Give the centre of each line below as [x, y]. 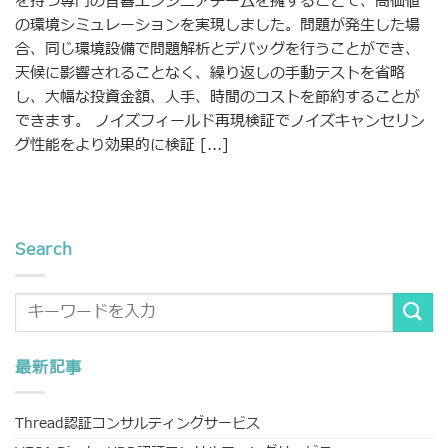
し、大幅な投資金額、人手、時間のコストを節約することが [217, 97]
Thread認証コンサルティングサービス [137, 424]
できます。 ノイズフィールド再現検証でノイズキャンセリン [220, 121]
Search [44, 250]
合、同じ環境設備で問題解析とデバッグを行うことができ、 [217, 49]
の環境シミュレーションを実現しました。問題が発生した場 [217, 25]
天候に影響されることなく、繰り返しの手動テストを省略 [210, 73]
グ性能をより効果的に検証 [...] [122, 145]
